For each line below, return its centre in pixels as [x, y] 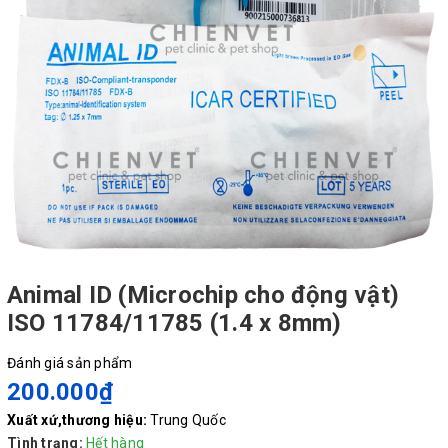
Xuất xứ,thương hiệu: [77, 420]
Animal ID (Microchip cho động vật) [203, 295]
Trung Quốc [188, 420]
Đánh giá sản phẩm [70, 363]
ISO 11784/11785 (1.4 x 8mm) [174, 323]
